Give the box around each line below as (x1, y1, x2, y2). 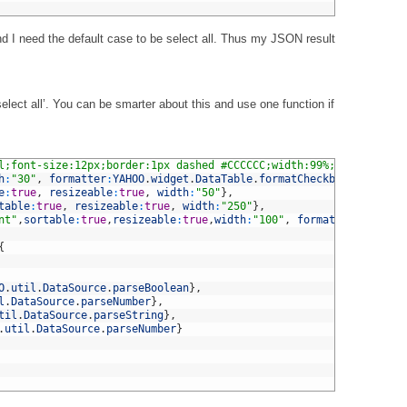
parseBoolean (113, 282, 189, 294)
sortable (24, 213, 74, 226)
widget (151, 173, 189, 185)
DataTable (195, 173, 253, 185)
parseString (94, 309, 164, 322)
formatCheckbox (259, 173, 348, 185)
